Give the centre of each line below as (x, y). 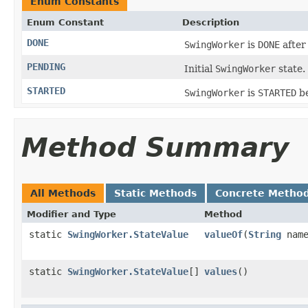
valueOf (223, 234)
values (221, 271)
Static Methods (155, 193)
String (265, 234)
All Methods (63, 193)
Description (211, 22)
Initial (200, 68)
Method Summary (155, 147)
